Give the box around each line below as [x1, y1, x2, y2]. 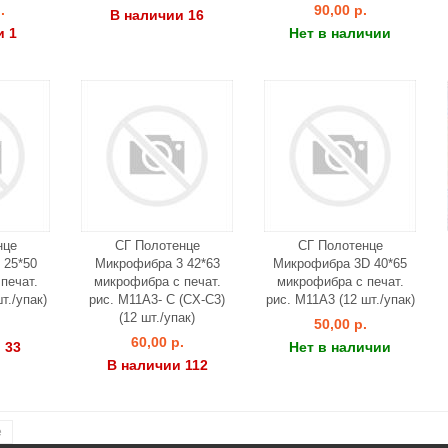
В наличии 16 [110, 7, 204, 23]
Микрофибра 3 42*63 [94, 256, 220, 271]
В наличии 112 [106, 357, 208, 373]
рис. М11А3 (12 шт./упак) [265, 292, 415, 307]
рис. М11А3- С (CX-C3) [89, 292, 225, 307]
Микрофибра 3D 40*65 [273, 256, 407, 271]
